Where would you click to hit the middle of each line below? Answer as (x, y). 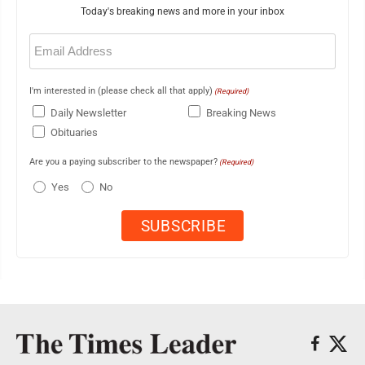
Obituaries (74, 133)
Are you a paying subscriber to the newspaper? (123, 161)
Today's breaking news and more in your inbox (182, 12)
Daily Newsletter (88, 112)
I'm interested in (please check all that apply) (121, 91)
